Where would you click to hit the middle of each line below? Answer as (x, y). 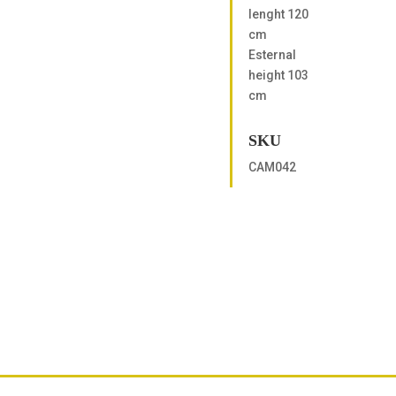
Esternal (272, 54)
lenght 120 (278, 14)
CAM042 (272, 167)
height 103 (278, 75)
